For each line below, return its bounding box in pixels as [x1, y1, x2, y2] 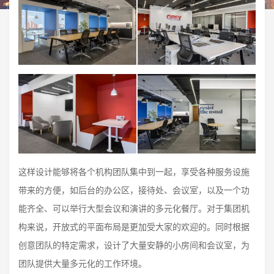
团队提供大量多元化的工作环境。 [18, 257, 147, 268]
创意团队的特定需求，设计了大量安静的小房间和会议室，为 [18, 239, 250, 250]
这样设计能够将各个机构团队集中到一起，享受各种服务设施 [18, 166, 250, 177]
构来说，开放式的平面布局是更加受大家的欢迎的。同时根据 [18, 221, 250, 232]
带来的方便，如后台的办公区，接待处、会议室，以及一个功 [18, 184, 250, 195]
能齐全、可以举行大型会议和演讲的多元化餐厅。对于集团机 [18, 202, 250, 213]
